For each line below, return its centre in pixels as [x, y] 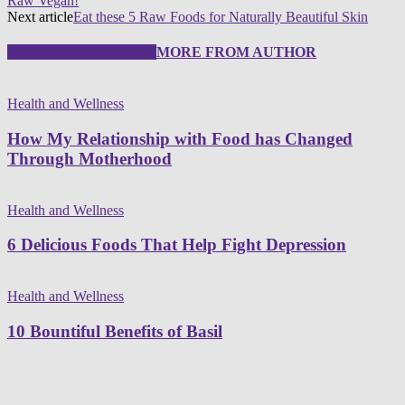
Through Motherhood [89, 158]
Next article [40, 16]
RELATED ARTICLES [82, 52]
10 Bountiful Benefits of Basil [115, 331]
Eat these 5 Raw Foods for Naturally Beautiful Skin [221, 16]
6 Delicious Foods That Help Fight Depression [177, 245]
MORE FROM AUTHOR [236, 52]
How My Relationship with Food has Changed [180, 138]
